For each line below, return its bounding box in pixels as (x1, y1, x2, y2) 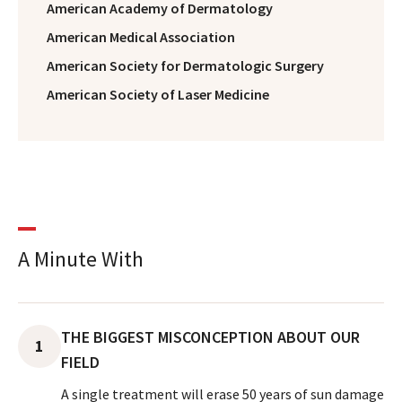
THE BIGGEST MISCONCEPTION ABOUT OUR (61, 326, 360, 347)
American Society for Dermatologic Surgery (47, 56, 324, 74)
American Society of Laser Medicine (47, 84, 269, 103)
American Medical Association (47, 27, 235, 46)
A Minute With (18, 244, 144, 273)
